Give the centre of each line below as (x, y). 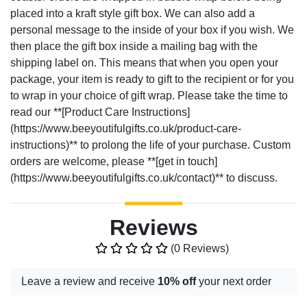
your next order (234, 282)
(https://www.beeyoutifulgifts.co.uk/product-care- (126, 129)
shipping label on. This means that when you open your (144, 63)
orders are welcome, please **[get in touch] (114, 162)
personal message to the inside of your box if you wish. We (152, 30)
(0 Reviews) (198, 249)
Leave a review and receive (89, 282)
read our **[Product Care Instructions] (100, 112)
